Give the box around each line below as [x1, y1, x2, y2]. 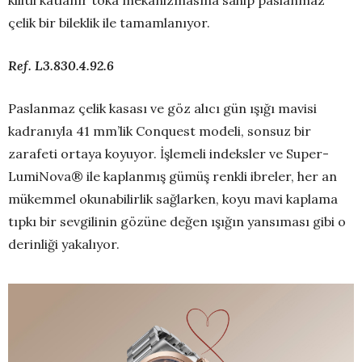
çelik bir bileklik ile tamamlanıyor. [8, 15, 210, 32]
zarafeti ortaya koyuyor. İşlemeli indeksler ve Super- [8, 145, 329, 162]
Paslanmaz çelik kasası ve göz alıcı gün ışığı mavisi [8, 100, 317, 117]
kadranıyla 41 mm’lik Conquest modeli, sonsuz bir [8, 123, 311, 140]
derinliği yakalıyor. [8, 236, 120, 253]
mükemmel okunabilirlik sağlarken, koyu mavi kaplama [8, 191, 338, 208]
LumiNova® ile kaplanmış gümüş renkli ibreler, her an [8, 168, 337, 185]
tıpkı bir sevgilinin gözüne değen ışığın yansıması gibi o [8, 213, 346, 230]
